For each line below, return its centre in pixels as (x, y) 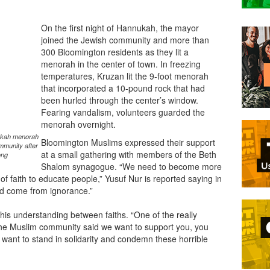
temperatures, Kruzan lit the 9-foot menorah (125, 76)
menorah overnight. (80, 124)
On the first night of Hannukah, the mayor (120, 28)
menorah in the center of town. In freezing (121, 64)
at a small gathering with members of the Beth (129, 154)
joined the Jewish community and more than (125, 40)
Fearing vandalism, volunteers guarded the (123, 112)
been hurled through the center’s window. (120, 100)
